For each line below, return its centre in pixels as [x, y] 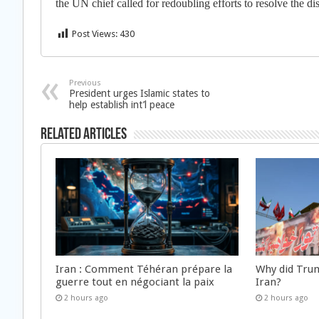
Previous [85, 83]
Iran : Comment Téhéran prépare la [144, 269]
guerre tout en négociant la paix [135, 282]
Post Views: [95, 34]
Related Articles [84, 135]
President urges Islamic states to [140, 93]
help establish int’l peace [122, 105]
